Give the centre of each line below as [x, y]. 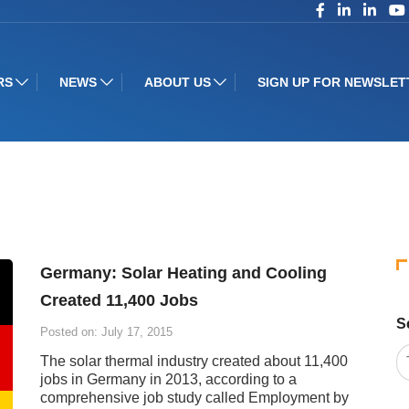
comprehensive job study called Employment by [195, 398]
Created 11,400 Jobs [120, 300]
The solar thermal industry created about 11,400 [194, 361]
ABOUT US [177, 82]
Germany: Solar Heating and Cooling [184, 273]
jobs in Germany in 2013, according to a [169, 379]
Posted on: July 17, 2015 [107, 332]
